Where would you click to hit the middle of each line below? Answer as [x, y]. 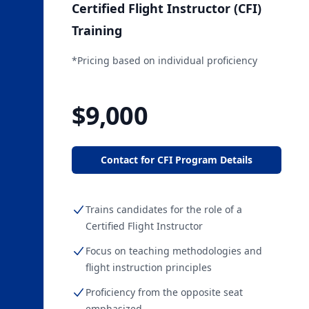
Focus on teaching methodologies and [174, 251]
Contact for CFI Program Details [177, 160]
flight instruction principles [149, 267]
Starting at [94, 96]
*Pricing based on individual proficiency [165, 60]
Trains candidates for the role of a [164, 209]
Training [97, 30]
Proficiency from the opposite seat [164, 292]
